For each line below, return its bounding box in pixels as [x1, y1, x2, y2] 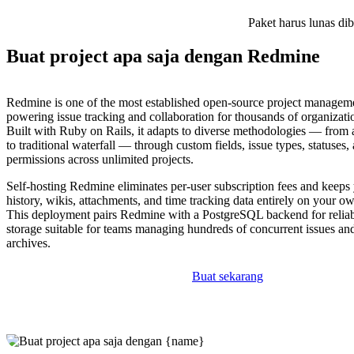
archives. [6, 236, 51, 250]
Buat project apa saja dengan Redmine [6, 46, 320, 67]
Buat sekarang [192, 269, 263, 284]
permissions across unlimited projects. [6, 153, 194, 167]
